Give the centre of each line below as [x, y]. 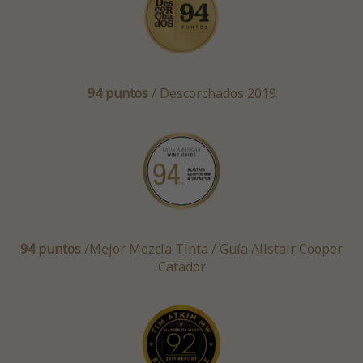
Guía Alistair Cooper [281, 249]
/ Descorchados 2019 [212, 94]
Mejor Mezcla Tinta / [154, 249]
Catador [181, 267]
